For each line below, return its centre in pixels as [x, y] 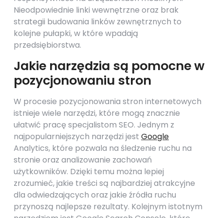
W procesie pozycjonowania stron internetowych [108, 101]
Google [155, 136]
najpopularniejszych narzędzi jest [77, 136]
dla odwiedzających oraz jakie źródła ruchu [95, 195]
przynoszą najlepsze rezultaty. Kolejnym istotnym [108, 207]
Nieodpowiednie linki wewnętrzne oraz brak [96, 10]
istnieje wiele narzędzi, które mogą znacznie [97, 113]
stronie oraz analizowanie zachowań [83, 160]
